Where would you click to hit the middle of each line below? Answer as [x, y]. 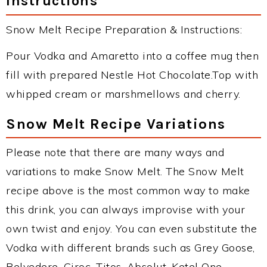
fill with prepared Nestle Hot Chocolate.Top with [132, 75]
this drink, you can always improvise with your [125, 209]
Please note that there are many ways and [115, 152]
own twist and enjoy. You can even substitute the [131, 229]
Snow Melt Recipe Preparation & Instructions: [124, 30]
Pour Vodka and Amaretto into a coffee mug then [132, 56]
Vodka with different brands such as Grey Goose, [131, 248]
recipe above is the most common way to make [128, 190]
